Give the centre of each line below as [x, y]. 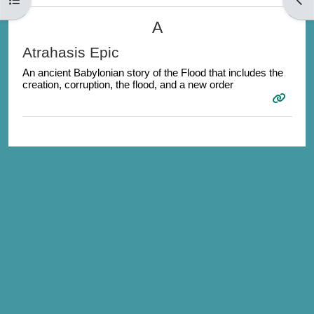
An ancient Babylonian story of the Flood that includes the [152, 72]
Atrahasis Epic [70, 52]
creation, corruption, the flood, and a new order [128, 84]
